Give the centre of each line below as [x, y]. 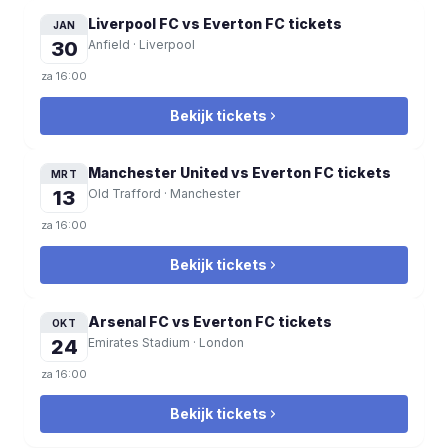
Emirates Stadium [139, 342]
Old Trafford [124, 193]
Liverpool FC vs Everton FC [186, 23]
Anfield [109, 44]
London [221, 342]
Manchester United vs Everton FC [211, 172]
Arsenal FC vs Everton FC [181, 321]
